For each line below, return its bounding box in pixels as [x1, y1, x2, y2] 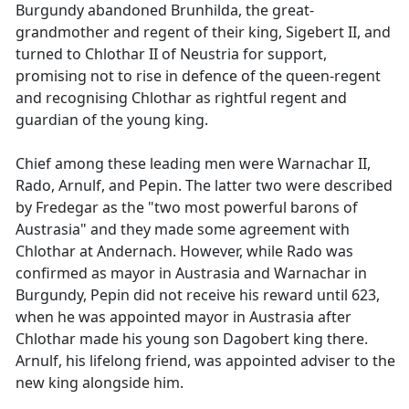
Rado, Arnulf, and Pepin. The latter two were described [16, 175, 393, 195]
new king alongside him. [16, 372, 184, 393]
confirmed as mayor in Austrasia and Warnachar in [16, 263, 367, 283]
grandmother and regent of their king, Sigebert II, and [16, 22, 391, 42]
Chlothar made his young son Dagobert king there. [16, 329, 368, 349]
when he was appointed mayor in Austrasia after [16, 307, 351, 327]
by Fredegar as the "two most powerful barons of [16, 197, 358, 217]
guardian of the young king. [16, 110, 208, 130]
